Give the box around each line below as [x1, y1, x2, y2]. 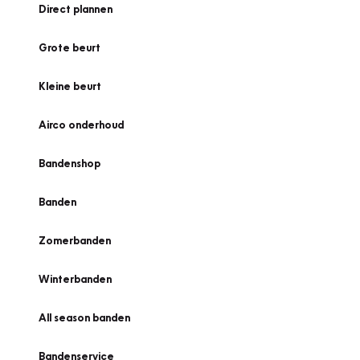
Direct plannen [39, 2, 112, 15]
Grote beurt [39, 41, 100, 54]
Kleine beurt [39, 80, 101, 92]
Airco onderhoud [39, 118, 124, 131]
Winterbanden [39, 272, 112, 285]
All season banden [39, 311, 130, 324]
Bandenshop [39, 157, 100, 170]
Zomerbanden [39, 234, 111, 247]
